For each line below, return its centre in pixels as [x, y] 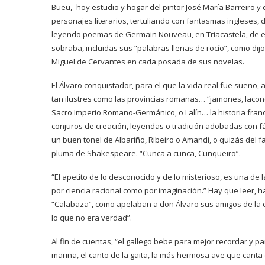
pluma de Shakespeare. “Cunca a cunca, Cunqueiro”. [146, 153]
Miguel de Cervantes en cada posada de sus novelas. [148, 62]
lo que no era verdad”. [92, 218]
